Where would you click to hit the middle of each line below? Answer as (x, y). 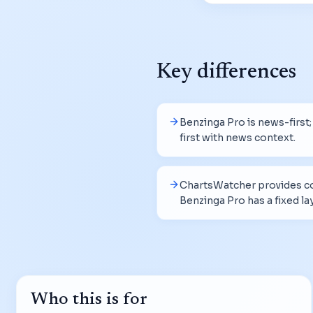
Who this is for (89, 300)
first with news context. (238, 137)
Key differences (226, 72)
